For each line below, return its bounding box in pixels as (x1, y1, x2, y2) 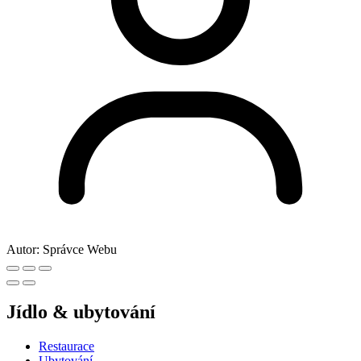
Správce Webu (43, 242, 117, 256)
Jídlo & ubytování (6, 301, 156, 323)
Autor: (6, 242, 39, 256)
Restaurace (39, 339, 94, 354)
